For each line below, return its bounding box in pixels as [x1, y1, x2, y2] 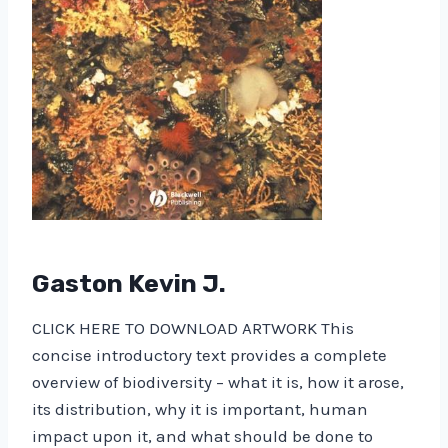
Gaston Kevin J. [32, 269, 226, 299]
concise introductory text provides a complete [32, 344, 387, 365]
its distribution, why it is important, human [32, 398, 368, 419]
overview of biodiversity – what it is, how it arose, [32, 371, 404, 392]
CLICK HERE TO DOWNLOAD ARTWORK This [32, 317, 354, 338]
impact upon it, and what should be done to [32, 425, 373, 446]
